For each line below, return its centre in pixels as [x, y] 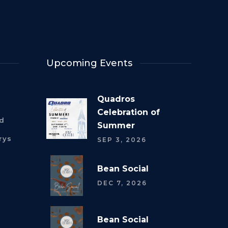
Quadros [116, 99]
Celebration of [129, 112]
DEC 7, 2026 [122, 183]
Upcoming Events [89, 63]
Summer [116, 125]
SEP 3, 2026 [122, 139]
